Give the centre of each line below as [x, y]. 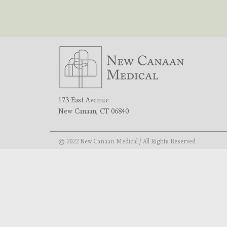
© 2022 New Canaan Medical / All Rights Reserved [128, 141]
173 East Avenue [84, 100]
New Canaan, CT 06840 [93, 111]
